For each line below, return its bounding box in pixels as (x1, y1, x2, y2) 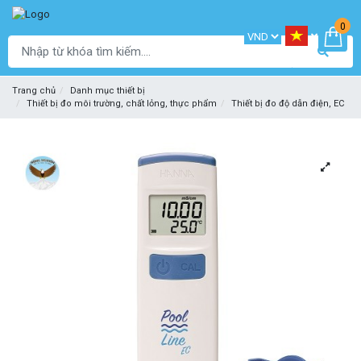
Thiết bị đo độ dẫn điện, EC (231, 98, 344, 110)
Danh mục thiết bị (70, 85, 145, 97)
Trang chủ (12, 85, 56, 97)
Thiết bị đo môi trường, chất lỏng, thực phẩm (27, 98, 217, 110)
